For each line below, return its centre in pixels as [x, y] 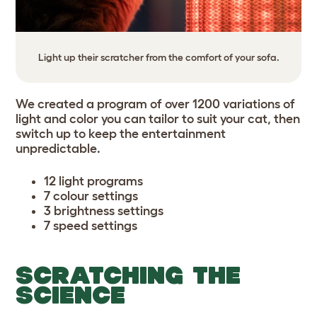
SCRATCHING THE [128, 275]
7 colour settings [91, 196]
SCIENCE [70, 294]
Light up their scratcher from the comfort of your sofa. [158, 57]
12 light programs [93, 181]
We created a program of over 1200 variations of [155, 104]
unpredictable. [59, 148]
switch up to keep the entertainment [121, 133]
